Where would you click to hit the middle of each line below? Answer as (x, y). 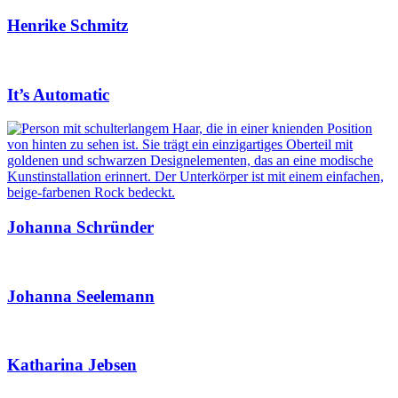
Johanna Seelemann (81, 296)
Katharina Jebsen (72, 364)
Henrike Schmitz (68, 26)
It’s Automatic (58, 94)
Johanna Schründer (80, 227)
